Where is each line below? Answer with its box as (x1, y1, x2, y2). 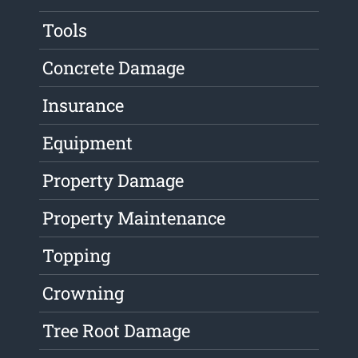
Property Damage (42, 169, 185, 193)
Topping (42, 244, 111, 268)
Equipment (42, 131, 133, 155)
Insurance (42, 93, 125, 117)
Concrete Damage (42, 56, 185, 80)
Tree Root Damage (42, 319, 191, 343)
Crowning (42, 281, 125, 305)
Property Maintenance (42, 206, 226, 230)
